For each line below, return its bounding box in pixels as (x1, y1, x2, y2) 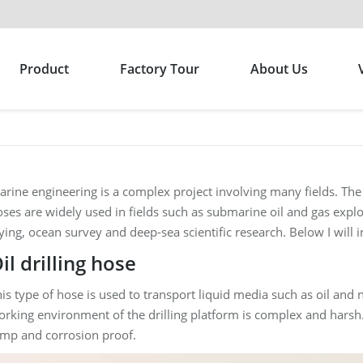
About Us (250, 60, 308, 78)
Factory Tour (119, 60, 199, 78)
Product (19, 60, 69, 78)
